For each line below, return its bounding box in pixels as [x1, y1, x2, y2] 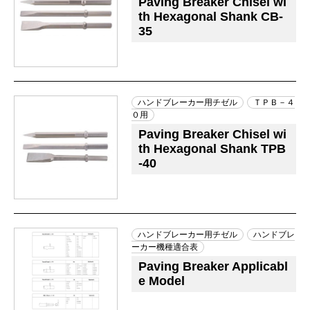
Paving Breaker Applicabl [138, 259, 288, 273]
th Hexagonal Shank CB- [138, 10, 283, 24]
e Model [138, 274, 185, 288]
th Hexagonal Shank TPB [138, 142, 286, 156]
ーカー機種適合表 [131, 242, 198, 252]
